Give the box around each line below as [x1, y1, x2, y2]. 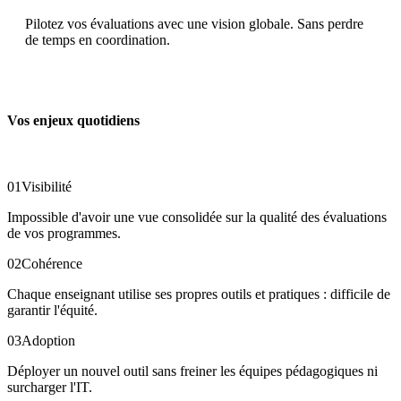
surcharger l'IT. [7, 379, 92, 395]
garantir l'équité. [7, 302, 98, 318]
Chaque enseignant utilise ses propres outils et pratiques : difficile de [7, 286, 390, 302]
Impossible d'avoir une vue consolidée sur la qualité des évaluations [7, 209, 387, 225]
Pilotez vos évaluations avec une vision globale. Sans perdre [25, 15, 363, 31]
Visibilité [21, 178, 72, 194]
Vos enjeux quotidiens [7, 112, 140, 128]
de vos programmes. [7, 225, 121, 241]
